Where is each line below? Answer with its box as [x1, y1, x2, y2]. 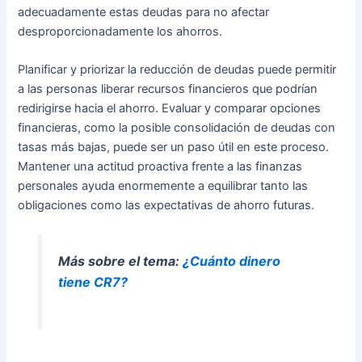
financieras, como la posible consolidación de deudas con [18, 120, 336, 136]
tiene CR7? [57, 274, 128, 291]
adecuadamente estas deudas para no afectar [18, 4, 270, 19]
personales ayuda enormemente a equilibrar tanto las [18, 179, 309, 194]
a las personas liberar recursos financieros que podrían [18, 82, 318, 97]
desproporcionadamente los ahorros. [18, 23, 223, 39]
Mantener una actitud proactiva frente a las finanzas [18, 159, 303, 175]
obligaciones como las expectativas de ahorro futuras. [18, 198, 315, 213]
